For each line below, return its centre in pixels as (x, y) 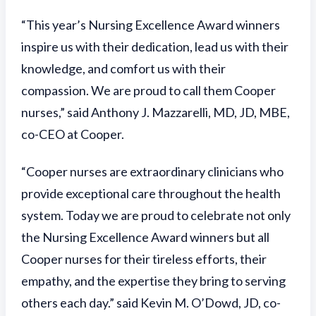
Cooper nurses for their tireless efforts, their (144, 259)
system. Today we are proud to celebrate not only (156, 215)
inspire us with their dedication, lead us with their (155, 47)
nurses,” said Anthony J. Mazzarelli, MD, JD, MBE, (156, 112)
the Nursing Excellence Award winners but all (145, 237)
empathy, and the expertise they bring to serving (153, 281)
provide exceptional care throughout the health (151, 193)
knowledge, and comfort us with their (123, 68)
